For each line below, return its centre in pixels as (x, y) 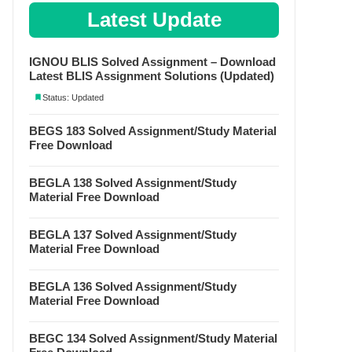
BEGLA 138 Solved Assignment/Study (133, 183)
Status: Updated (73, 97)
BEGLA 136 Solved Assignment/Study (133, 286)
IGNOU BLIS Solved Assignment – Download (152, 62)
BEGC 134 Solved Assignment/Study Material (153, 338)
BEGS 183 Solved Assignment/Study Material (153, 131)
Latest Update (154, 20)
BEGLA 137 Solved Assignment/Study (133, 235)
